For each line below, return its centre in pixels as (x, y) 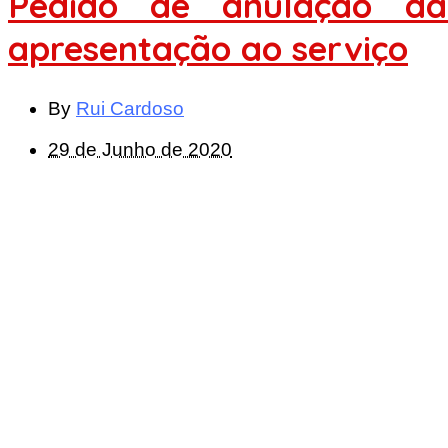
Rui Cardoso (130, 109)
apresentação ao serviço (208, 48)
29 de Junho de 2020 (140, 150)
